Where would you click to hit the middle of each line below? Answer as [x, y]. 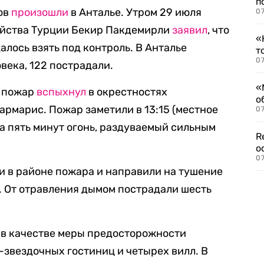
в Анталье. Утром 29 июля [135, 12]
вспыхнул [61, 92]
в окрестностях [127, 92]
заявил [190, 30]
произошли [40, 12]
